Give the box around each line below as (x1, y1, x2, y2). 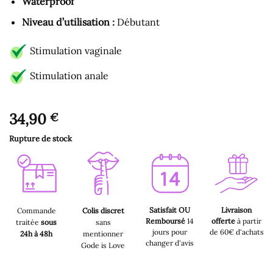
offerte (211, 216, 236, 225)
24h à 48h (20, 229, 53, 238)
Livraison (221, 205, 252, 214)
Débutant (114, 16, 160, 29)
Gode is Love (81, 240, 126, 250)
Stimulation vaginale (27, 44, 122, 57)
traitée (16, 217, 40, 227)
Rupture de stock (9, 133, 72, 144)
